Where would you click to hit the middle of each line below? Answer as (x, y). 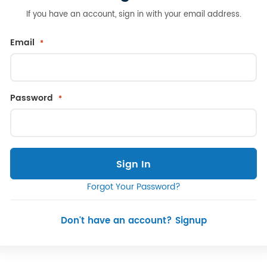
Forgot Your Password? (133, 187)
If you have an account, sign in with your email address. (133, 15)
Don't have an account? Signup (133, 221)
